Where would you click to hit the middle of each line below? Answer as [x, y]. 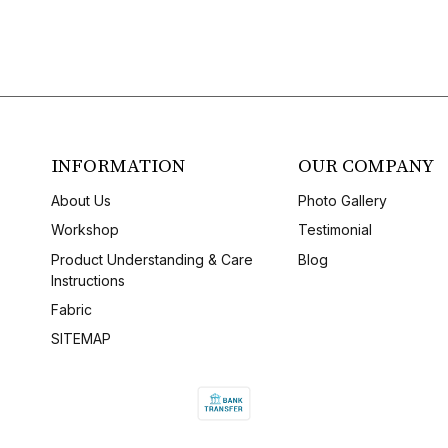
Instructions [88, 280]
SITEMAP [81, 339]
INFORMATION [118, 165]
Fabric [72, 309]
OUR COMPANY [365, 165]
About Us [81, 200]
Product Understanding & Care [152, 259]
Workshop [85, 230]
